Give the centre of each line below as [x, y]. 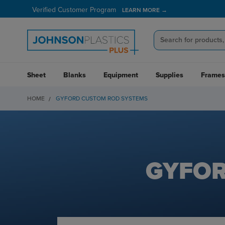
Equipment [121, 75]
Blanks [74, 75]
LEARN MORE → [144, 10]
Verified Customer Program [75, 10]
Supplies [169, 75]
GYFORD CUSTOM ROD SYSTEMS [101, 98]
